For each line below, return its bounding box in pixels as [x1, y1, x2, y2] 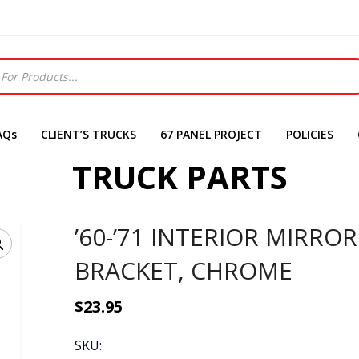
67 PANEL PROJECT [160, 127, 262, 142]
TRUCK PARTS [71, 155, 288, 200]
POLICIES [286, 127, 333, 142]
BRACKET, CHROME [75, 254, 293, 287]
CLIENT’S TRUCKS [41, 127, 136, 142]
